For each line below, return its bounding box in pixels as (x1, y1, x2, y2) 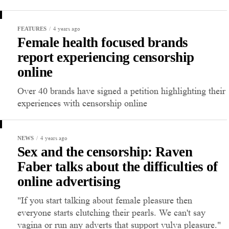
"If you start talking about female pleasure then (17, 195, 192, 206)
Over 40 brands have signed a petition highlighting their (17, 86, 225, 97)
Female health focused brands (17, 35, 188, 51)
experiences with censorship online (17, 98, 147, 109)
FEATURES (17, 26, 47, 32)
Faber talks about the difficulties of (17, 159, 218, 175)
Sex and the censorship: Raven (17, 144, 193, 160)
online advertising (17, 174, 121, 190)
